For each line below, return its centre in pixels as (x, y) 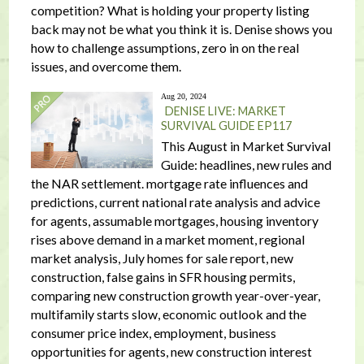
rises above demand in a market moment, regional (167, 239)
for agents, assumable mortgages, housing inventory (174, 221)
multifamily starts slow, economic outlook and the (168, 314)
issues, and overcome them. (106, 66)
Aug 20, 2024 (183, 96)
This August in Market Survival (245, 146)
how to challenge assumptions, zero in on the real (165, 48)
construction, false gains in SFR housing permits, (162, 277)
